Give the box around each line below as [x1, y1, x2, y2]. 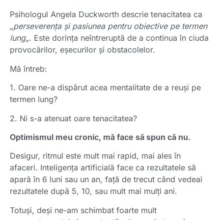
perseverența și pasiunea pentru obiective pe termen [13, 21, 207, 31]
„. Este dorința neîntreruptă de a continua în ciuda [26, 33, 209, 43]
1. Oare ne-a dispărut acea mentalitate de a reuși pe [10, 82, 201, 93]
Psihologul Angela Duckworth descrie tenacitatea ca [10, 9, 202, 20]
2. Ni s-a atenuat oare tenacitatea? [10, 113, 137, 123]
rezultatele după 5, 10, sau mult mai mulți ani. [10, 186, 177, 196]
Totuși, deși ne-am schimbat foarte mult [10, 205, 157, 215]
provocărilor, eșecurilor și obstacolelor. [10, 45, 155, 55]
